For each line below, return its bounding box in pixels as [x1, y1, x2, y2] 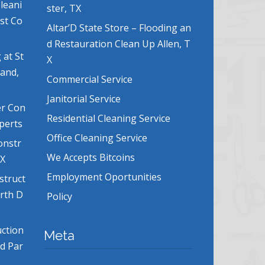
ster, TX [46, 2, 81, 15]
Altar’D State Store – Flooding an [46, 21, 191, 35]
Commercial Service [46, 73, 132, 86]
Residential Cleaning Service [46, 112, 170, 125]
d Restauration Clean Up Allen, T [46, 37, 190, 51]
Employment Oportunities [46, 170, 161, 184]
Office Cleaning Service [46, 131, 147, 145]
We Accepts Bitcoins [46, 151, 135, 164]
